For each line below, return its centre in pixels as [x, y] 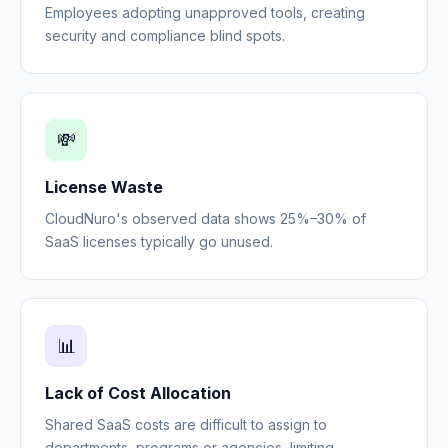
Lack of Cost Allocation [138, 392]
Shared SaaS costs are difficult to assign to [186, 424]
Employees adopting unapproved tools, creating [205, 12]
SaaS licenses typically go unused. [159, 241]
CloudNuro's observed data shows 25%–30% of [205, 218]
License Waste [104, 186]
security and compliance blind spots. [165, 35]
